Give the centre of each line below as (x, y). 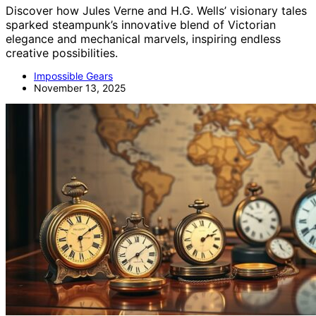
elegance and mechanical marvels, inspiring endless (143, 38)
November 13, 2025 (80, 87)
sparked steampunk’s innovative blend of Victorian (141, 24)
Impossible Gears (73, 75)
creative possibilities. (62, 53)
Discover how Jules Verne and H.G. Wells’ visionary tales (156, 10)
